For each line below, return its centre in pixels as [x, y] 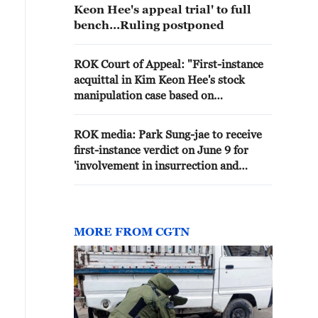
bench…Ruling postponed [149, 25]
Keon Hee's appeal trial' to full [163, 9]
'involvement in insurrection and [156, 165]
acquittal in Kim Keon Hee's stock [159, 79]
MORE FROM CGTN [132, 231]
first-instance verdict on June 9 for [161, 150]
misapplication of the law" [140, 111]
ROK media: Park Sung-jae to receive [168, 134]
